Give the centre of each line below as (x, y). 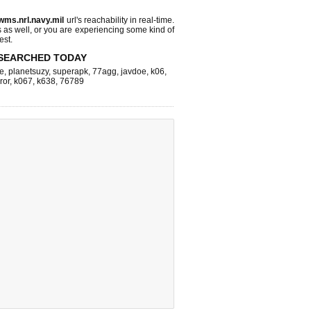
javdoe (134, 72)
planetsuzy (28, 72)
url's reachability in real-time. (119, 20)
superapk (70, 72)
